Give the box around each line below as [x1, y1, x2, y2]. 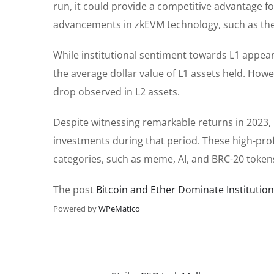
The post [53, 183, 96, 197]
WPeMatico [98, 203, 140, 215]
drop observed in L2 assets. [53, 85, 180, 99]
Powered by [53, 203, 98, 215]
